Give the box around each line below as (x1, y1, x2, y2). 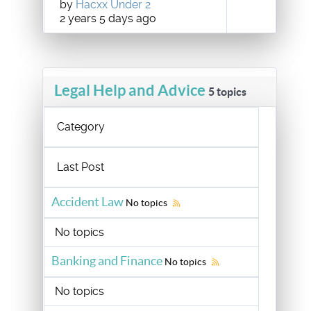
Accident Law (51, 194, 124, 210)
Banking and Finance (51, 253, 162, 269)
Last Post (57, 160, 104, 174)
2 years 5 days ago (60, 11, 156, 25)
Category (57, 120, 105, 134)
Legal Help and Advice (54, 81, 205, 99)
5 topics (208, 85, 246, 99)
